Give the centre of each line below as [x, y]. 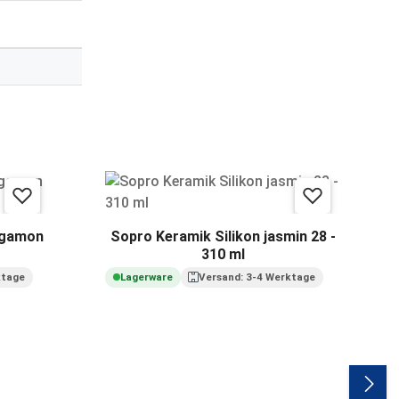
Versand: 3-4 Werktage [257, 277]
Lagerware [146, 277]
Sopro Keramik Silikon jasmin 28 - [223, 237]
